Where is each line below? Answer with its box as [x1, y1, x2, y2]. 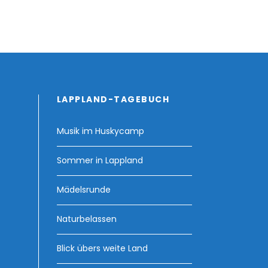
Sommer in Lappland [56, 154, 143, 167]
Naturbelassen [56, 213, 117, 226]
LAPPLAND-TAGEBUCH [56, 93, 169, 106]
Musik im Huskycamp [56, 125, 144, 138]
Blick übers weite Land [56, 242, 148, 255]
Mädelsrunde [56, 184, 111, 196]
